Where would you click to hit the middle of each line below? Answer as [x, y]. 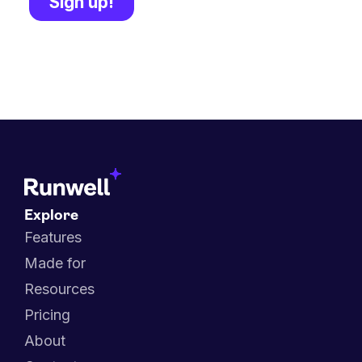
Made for [55, 263]
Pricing [47, 314]
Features [53, 237]
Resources [59, 288]
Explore [51, 216]
